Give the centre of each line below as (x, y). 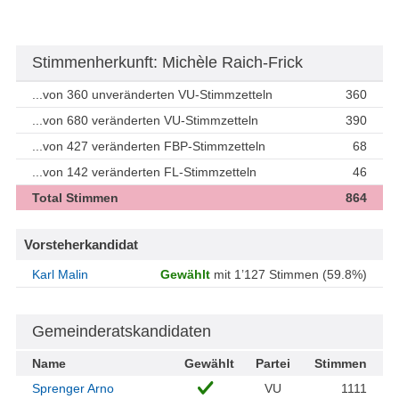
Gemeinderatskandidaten (122, 332)
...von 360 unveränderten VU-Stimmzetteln (152, 95)
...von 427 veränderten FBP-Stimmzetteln (149, 147)
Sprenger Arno (73, 389)
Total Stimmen (75, 198)
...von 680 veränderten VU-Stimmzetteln (145, 121)
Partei (273, 364)
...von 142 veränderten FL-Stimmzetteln (144, 172)
